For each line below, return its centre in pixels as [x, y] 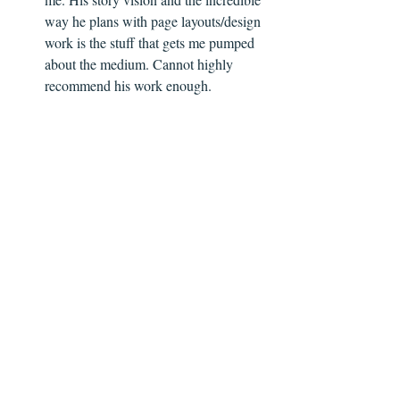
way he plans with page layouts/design [154, 21]
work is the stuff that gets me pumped [151, 43]
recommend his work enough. [130, 86]
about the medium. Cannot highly [141, 64]
